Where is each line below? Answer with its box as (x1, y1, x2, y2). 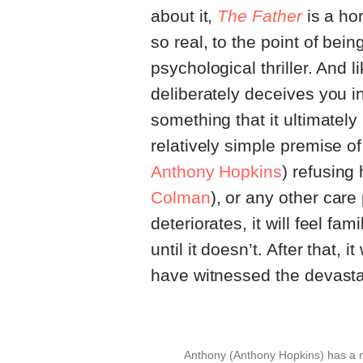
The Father (217, 6, 302, 26)
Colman (151, 188, 211, 207)
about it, (151, 6, 218, 26)
